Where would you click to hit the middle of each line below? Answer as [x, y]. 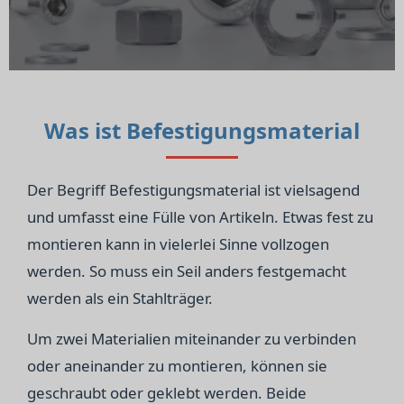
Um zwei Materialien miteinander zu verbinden [192, 339]
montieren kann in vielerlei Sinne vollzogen [178, 244]
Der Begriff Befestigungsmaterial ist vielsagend [193, 190]
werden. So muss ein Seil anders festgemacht [187, 271]
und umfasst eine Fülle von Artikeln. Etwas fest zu [200, 217]
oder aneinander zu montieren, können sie [177, 366]
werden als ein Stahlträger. [120, 298]
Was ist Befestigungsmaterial [202, 130]
